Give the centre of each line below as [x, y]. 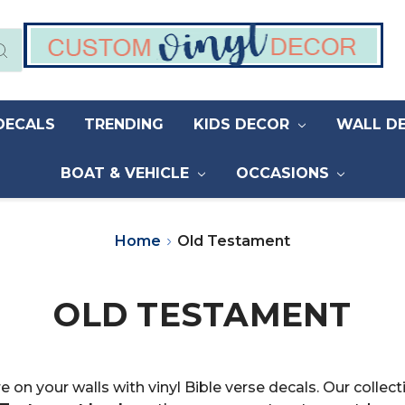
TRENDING [124, 125]
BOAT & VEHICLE [127, 174]
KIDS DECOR [244, 125]
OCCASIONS [284, 174]
